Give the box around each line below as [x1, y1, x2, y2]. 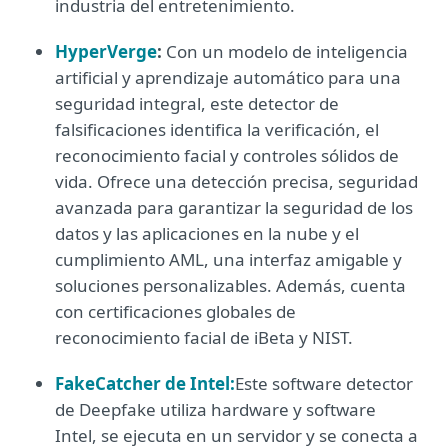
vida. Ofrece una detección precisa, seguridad [55, 170, 418, 193]
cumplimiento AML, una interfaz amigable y [55, 248, 402, 271]
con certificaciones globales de [55, 300, 296, 323]
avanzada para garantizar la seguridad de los [55, 196, 413, 219]
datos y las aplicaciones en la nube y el [55, 222, 359, 245]
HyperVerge [55, 40, 157, 63]
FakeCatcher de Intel [55, 372, 230, 395]
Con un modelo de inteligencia [166, 40, 408, 63]
